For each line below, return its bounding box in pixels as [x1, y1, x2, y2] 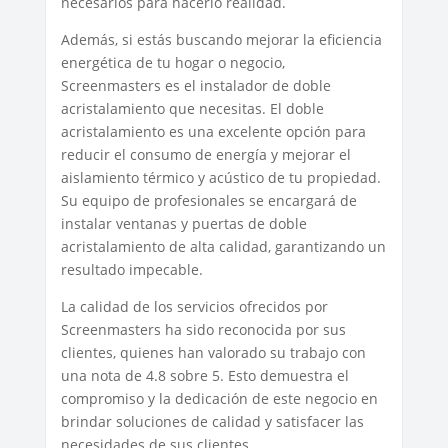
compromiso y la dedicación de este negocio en [60, 388, 378, 408]
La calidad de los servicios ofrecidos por [60, 296, 328, 316]
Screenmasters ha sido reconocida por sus [60, 319, 346, 339]
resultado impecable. [60, 259, 203, 279]
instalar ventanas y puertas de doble [60, 213, 307, 233]
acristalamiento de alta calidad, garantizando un [60, 236, 386, 256]
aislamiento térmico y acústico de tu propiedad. [60, 167, 381, 187]
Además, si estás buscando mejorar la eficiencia [60, 29, 382, 49]
